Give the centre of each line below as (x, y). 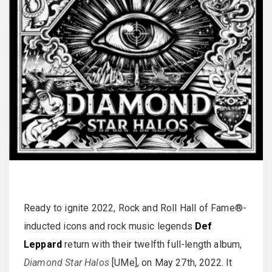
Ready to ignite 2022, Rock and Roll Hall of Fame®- (135, 208)
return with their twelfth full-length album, (152, 244)
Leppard (43, 244)
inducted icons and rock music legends (110, 226)
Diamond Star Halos (66, 263)
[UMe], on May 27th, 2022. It (171, 263)
